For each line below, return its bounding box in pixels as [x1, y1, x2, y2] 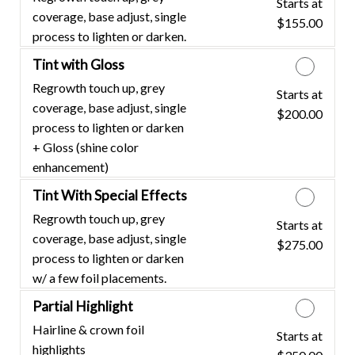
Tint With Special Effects [32, 186, 187, 204]
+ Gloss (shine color [32, 139, 139, 155]
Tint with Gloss [32, 55, 124, 73]
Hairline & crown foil [32, 321, 144, 337]
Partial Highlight [32, 297, 133, 315]
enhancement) [32, 158, 109, 174]
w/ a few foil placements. [32, 269, 166, 285]
